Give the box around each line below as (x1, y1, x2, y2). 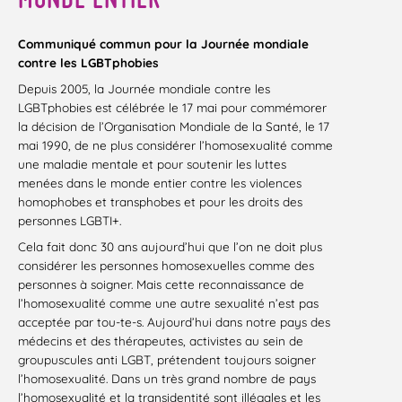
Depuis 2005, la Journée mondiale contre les (18, 81, 270, 97)
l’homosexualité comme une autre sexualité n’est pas (18, 295, 319, 311)
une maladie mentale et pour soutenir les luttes (18, 156, 286, 172)
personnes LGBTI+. (18, 213, 121, 229)
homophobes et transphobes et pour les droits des (18, 194, 302, 210)
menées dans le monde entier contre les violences (18, 175, 301, 191)
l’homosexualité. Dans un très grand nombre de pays (18, 371, 316, 387)
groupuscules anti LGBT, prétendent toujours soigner (18, 352, 316, 368)
